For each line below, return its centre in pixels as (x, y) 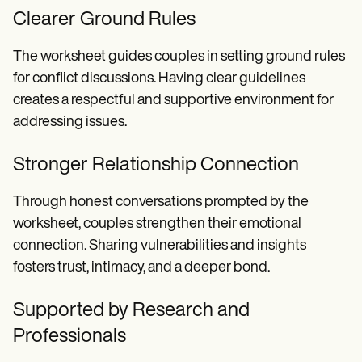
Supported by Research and (131, 311)
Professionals (69, 337)
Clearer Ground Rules (104, 20)
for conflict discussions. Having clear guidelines (159, 78)
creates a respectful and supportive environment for (173, 100)
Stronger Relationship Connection (156, 165)
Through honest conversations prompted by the (161, 202)
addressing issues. (70, 122)
